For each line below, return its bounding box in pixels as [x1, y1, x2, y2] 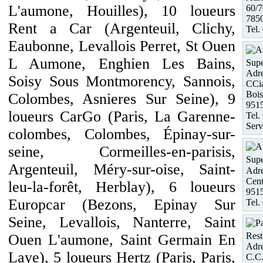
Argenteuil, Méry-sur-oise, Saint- [8, 161, 235, 178]
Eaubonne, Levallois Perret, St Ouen [8, 38, 235, 55]
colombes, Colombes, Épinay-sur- [8, 126, 235, 143]
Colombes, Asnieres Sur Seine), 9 [8, 90, 235, 107]
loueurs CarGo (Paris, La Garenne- [8, 108, 235, 125]
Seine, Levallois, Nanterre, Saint [8, 214, 235, 231]
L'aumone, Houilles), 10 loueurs [8, 2, 235, 19]
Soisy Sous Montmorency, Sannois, [8, 73, 235, 90]
